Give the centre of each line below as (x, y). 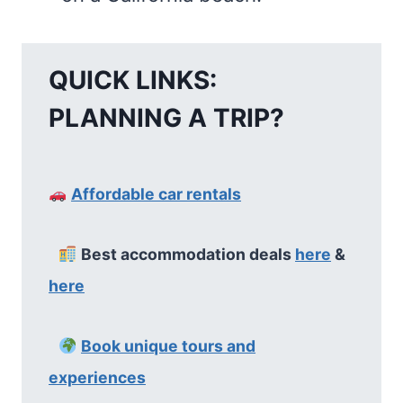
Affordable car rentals (157, 194)
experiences (97, 377)
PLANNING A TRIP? (166, 118)
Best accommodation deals (188, 254)
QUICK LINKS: (133, 80)
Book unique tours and (169, 346)
